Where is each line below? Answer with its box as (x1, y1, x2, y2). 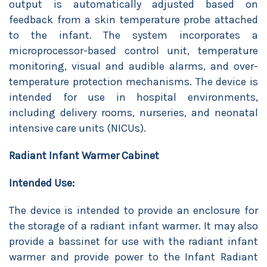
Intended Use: (9, 176, 74, 190)
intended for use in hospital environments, (9, 91, 258, 104)
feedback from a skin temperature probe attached (9, 13, 258, 26)
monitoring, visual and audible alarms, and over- (9, 60, 258, 73)
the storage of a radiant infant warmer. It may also (9, 219, 258, 232)
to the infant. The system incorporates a (9, 29, 258, 42)
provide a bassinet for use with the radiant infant (9, 235, 258, 248)
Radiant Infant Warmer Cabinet (9, 149, 159, 162)
